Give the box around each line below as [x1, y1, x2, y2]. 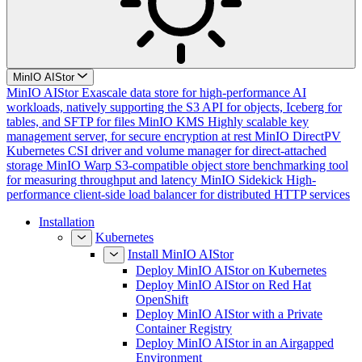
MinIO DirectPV [255, 144, 341, 158]
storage [6, 173, 43, 187]
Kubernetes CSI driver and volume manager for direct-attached [6, 158, 326, 172]
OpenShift [136, 307, 188, 321]
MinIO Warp [46, 173, 112, 187]
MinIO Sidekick [200, 187, 283, 201]
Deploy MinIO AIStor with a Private [136, 322, 322, 335]
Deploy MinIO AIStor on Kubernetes [136, 278, 326, 292]
